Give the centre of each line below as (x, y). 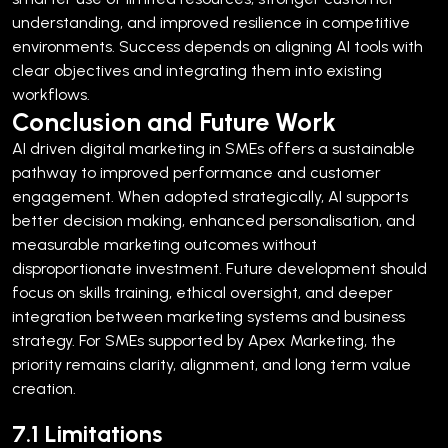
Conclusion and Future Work (174, 121)
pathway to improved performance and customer (196, 172)
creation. (44, 388)
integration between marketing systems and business (208, 316)
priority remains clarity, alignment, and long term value (211, 364)
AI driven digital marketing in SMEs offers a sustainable (213, 148)
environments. (63, 46)
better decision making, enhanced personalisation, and (213, 220)
